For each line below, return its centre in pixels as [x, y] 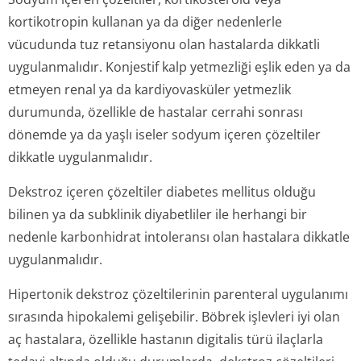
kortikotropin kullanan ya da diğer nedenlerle [145, 22]
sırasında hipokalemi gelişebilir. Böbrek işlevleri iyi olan [174, 317]
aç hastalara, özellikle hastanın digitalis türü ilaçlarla [166, 339]
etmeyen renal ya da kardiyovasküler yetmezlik [149, 89]
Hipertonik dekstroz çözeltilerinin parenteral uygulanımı [178, 294]
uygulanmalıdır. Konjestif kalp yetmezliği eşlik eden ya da [179, 67]
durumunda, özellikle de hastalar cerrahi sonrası [156, 112]
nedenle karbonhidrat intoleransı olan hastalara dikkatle [179, 237]
